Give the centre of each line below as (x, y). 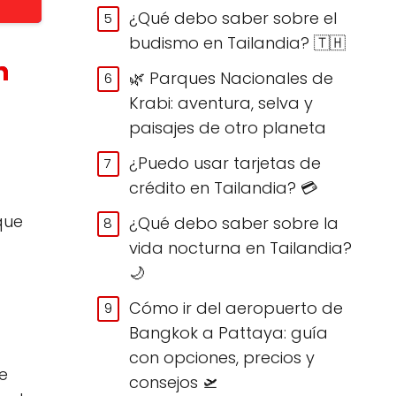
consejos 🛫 (174, 382)
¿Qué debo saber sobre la (234, 223)
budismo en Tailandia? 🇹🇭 (238, 42)
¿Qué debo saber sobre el (233, 18)
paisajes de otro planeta (228, 127)
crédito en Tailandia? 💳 (224, 187)
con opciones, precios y (222, 357)
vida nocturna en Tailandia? (241, 247)
